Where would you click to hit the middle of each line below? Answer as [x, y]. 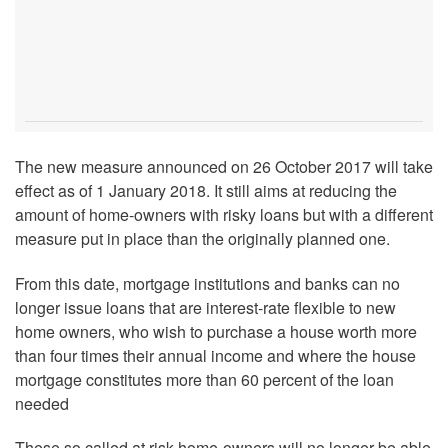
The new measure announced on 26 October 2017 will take [224, 166]
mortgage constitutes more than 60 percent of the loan [204, 379]
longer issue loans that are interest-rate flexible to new [205, 307]
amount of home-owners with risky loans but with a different [224, 214]
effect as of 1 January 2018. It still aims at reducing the [206, 190]
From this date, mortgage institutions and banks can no [207, 283]
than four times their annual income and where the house [215, 355]
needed [42, 403]
